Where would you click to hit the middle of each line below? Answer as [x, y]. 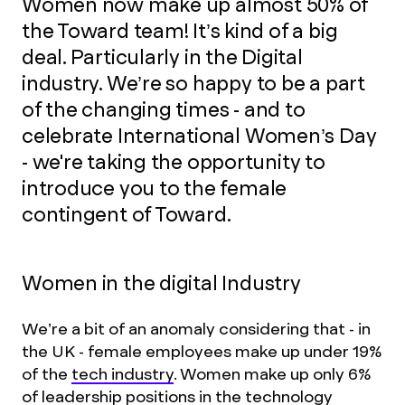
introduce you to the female [155, 188]
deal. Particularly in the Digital [162, 57]
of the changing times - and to [164, 110]
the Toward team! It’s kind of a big [180, 31]
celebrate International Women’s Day [199, 136]
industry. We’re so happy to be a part [193, 84]
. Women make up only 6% [272, 374]
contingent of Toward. [127, 215]
